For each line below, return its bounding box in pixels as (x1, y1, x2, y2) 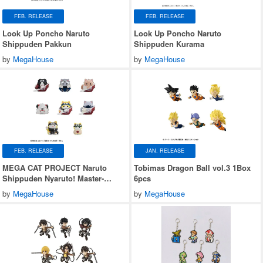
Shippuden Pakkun (2, 38, 72, 49)
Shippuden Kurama (134, 38, 204, 49)
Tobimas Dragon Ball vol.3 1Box (134, 161, 251, 173)
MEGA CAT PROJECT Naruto (2, 161, 107, 173)
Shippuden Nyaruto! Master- (2, 172, 104, 184)
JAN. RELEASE (145, 147, 184, 155)
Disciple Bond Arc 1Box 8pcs (2, 183, 108, 194)
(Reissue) (2, 193, 36, 205)
